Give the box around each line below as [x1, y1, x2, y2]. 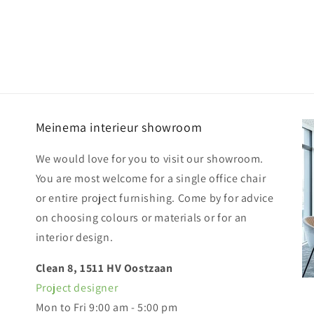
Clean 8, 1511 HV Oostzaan [35, 261, 173, 275]
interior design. [35, 230, 114, 245]
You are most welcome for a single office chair [35, 171, 266, 186]
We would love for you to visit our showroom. [35, 151, 264, 166]
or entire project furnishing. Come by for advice [35, 191, 274, 205]
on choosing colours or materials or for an [35, 210, 247, 225]
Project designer [35, 280, 118, 295]
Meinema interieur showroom [35, 119, 203, 135]
